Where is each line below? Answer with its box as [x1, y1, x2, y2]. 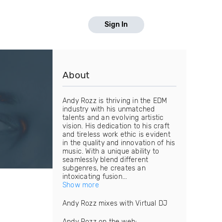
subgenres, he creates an [62, 164, 146, 172]
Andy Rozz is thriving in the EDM [62, 97, 167, 105]
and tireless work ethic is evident [62, 130, 170, 139]
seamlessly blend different [62, 156, 149, 164]
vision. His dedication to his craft [62, 122, 169, 130]
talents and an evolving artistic [62, 113, 164, 122]
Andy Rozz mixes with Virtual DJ [62, 199, 168, 208]
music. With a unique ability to [62, 147, 160, 156]
